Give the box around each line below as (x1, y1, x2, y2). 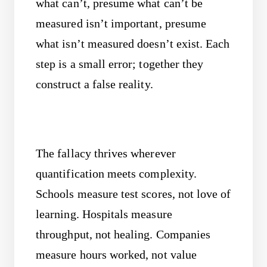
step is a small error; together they (36, 57, 204, 70)
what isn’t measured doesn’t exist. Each (36, 37, 230, 50)
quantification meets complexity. (36, 167, 197, 181)
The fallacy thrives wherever (36, 147, 176, 160)
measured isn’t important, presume (36, 17, 207, 30)
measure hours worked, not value (36, 249, 197, 262)
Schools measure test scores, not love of (36, 188, 231, 201)
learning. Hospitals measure (36, 208, 172, 221)
